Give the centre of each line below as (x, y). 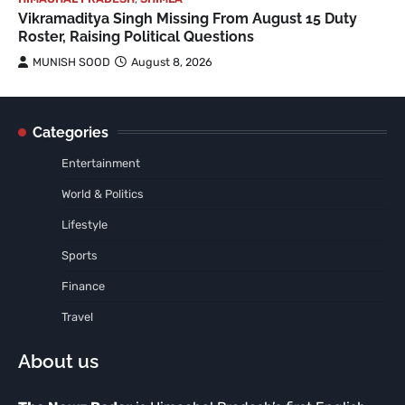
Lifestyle (85, 224)
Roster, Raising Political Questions (136, 36)
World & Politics (103, 193)
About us (58, 361)
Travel (77, 316)
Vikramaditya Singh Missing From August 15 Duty (188, 18)
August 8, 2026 (172, 61)
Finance (83, 286)
